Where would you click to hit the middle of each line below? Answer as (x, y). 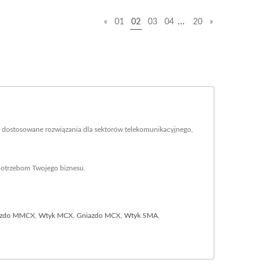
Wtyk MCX (56, 216)
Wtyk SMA (141, 216)
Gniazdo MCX (99, 216)
